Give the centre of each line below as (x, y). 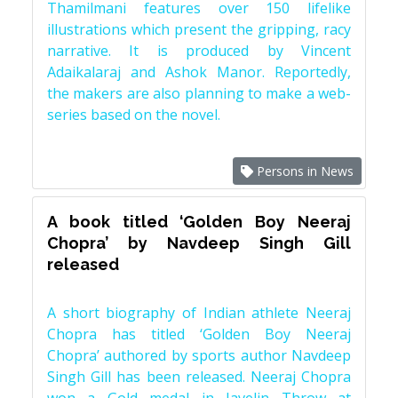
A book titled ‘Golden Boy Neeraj (199, 222)
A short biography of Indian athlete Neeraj (199, 313)
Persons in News (303, 171)
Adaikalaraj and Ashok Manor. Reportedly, (199, 72)
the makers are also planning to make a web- (199, 93)
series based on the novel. (134, 115)
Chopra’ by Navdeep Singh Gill (199, 243)
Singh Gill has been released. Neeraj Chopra (199, 377)
